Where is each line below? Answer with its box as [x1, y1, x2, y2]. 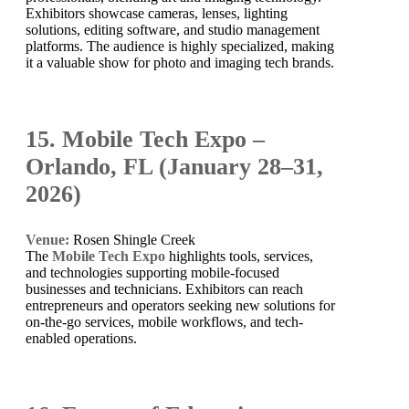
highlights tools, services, [165, 247, 313, 264]
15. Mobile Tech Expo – [26, 125, 265, 152]
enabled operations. [26, 330, 137, 346]
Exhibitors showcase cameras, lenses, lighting [26, 5, 288, 21]
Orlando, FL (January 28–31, [26, 152, 323, 180]
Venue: [26, 231, 69, 247]
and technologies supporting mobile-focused [26, 264, 279, 280]
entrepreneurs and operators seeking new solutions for [26, 297, 335, 313]
